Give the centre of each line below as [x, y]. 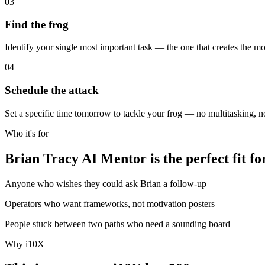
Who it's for [27, 133]
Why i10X [25, 244]
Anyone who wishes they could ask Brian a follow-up [106, 183]
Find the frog [37, 24]
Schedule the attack [52, 90]
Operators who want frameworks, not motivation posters [110, 203]
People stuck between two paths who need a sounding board [117, 224]
